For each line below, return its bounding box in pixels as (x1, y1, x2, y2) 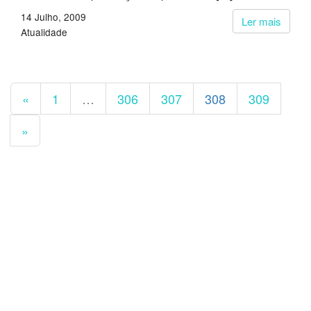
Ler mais (242, 14, 281, 28)
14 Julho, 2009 (21, 10, 86, 24)
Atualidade (21, 25, 67, 39)
